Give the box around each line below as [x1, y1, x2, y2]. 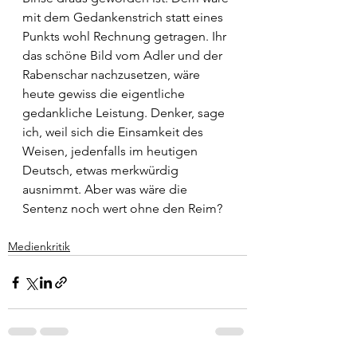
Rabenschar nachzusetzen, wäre [22, 67, 203, 82]
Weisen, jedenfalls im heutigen [22, 143, 201, 159]
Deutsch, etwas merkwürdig [22, 163, 182, 178]
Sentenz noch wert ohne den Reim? [22, 201, 222, 216]
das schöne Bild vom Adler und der [22, 48, 226, 63]
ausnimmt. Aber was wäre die [22, 182, 190, 197]
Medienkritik [8, 239, 70, 253]
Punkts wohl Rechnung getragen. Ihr [22, 29, 229, 44]
